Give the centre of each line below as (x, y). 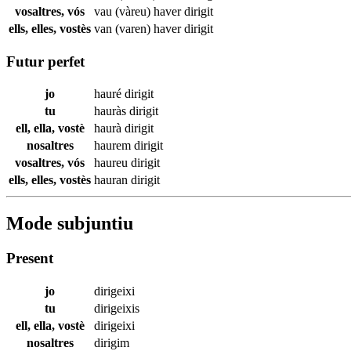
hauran (112, 180)
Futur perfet (45, 61)
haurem (114, 146)
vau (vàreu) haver (139, 11)
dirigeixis (117, 308)
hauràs (112, 111)
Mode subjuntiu (70, 224)
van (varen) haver (139, 28)
